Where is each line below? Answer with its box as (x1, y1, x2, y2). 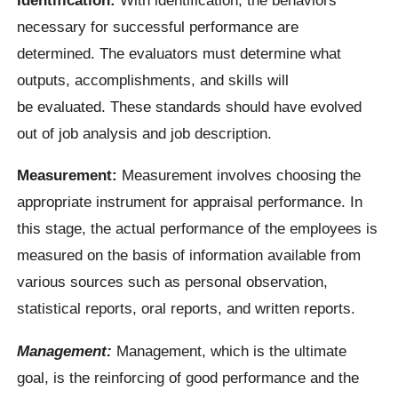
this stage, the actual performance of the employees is (17, 219, 378, 238)
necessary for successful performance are (17, 17, 299, 36)
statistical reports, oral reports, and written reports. (17, 299, 356, 318)
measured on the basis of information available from (17, 246, 362, 265)
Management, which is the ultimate (112, 341, 347, 360)
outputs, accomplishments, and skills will (17, 70, 290, 89)
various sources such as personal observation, (17, 273, 329, 291)
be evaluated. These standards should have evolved (17, 97, 362, 115)
